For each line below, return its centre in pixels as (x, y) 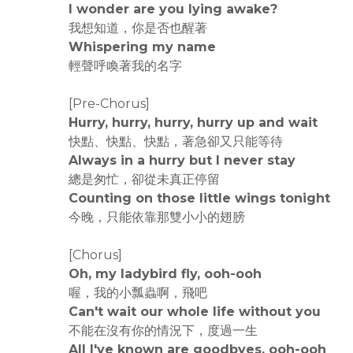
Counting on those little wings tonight (199, 198)
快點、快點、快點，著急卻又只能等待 (176, 141)
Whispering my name (142, 47)
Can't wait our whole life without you (195, 312)
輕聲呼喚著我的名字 (125, 66)
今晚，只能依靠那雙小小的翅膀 (157, 217)
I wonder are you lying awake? (173, 9)
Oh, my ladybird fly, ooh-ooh (165, 274)
